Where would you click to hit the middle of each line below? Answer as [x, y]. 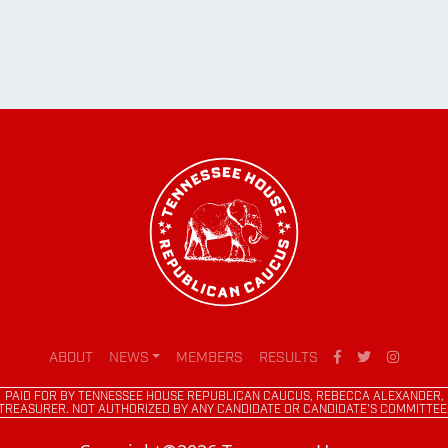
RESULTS [289, 358]
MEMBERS [210, 358]
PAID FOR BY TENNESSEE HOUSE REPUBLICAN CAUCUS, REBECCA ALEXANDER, [224, 396]
